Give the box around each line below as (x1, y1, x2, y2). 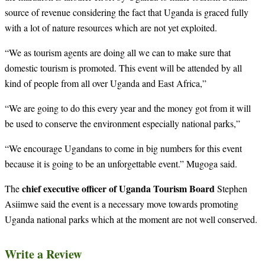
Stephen (217, 182, 247, 195)
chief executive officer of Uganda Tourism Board (22, 181, 217, 195)
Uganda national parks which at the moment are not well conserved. (5, 212, 257, 225)
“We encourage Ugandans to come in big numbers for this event (5, 141, 242, 154)
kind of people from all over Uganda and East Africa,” (5, 76, 206, 89)
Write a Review (5, 245, 82, 263)
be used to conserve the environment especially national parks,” (5, 117, 240, 130)
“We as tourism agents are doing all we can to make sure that (5, 46, 231, 59)
